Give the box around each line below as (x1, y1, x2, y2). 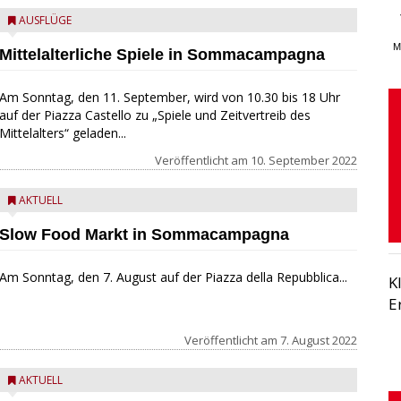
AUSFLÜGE (18, 13, 72, 28)
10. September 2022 (250, 152, 357, 168)
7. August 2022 (279, 332, 357, 348)
